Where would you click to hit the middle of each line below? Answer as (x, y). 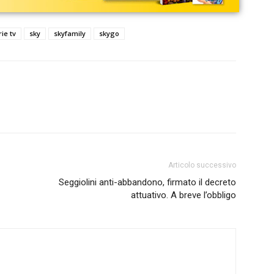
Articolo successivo (202, 165)
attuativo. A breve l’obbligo (183, 195)
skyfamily (70, 34)
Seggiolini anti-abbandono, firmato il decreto (147, 183)
